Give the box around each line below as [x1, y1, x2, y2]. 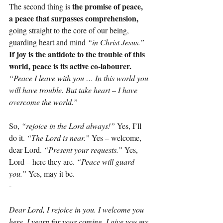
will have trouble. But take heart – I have [9, 85, 139, 96]
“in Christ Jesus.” [88, 37, 144, 48]
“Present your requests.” [44, 144, 122, 155]
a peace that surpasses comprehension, [9, 12, 138, 24]
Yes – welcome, [90, 132, 143, 143]
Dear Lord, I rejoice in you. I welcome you [9, 204, 146, 215]
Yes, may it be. [26, 168, 75, 179]
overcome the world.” [9, 97, 78, 108]
